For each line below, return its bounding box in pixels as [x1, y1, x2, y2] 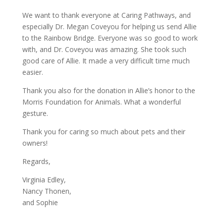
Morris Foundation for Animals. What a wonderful [22, 97, 181, 107]
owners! [22, 138, 48, 148]
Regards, [22, 157, 51, 166]
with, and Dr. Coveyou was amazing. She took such [22, 45, 186, 54]
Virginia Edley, [22, 175, 66, 184]
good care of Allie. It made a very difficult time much [22, 56, 190, 65]
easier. [22, 67, 43, 77]
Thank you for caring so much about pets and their [22, 127, 185, 136]
